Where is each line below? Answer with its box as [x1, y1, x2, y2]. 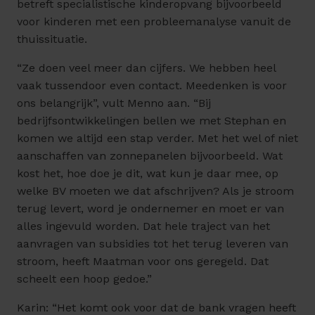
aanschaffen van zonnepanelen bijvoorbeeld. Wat [17, 149, 283, 163]
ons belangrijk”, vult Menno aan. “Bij [17, 96, 211, 110]
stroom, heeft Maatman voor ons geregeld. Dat [17, 255, 269, 269]
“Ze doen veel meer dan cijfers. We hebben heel [17, 61, 276, 75]
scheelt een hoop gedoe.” [17, 272, 155, 286]
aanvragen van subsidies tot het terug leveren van [17, 237, 288, 251]
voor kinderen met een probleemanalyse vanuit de [17, 15, 291, 29]
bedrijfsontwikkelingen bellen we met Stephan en [17, 114, 286, 128]
